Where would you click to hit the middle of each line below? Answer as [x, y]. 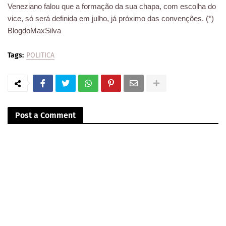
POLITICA [40, 55]
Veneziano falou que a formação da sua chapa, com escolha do [112, 7]
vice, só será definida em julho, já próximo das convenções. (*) [111, 19]
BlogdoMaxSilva [34, 31]
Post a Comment [45, 116]
